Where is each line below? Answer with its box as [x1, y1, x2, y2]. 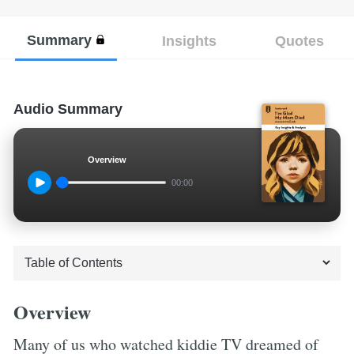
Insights [161, 32, 217, 49]
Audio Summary [13, 100, 122, 117]
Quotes [274, 32, 324, 49]
